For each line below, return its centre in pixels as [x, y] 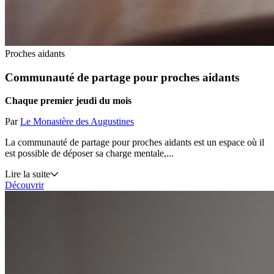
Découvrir [24, 185]
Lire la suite [28, 174]
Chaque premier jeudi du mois [68, 101]
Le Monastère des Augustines [77, 122]
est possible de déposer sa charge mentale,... [89, 154]
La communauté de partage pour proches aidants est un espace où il [135, 143]
